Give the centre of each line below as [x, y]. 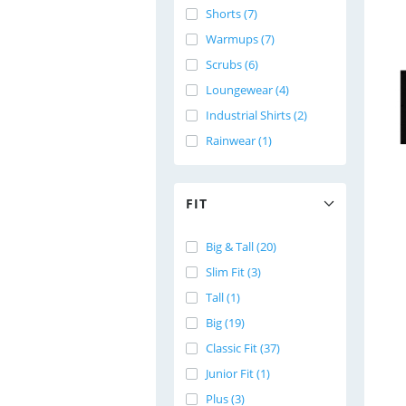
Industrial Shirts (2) [256, 115]
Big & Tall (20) [241, 246]
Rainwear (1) [239, 140]
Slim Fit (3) [233, 272]
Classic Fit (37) [243, 348]
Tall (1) [223, 297]
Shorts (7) [232, 14]
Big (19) [225, 323]
